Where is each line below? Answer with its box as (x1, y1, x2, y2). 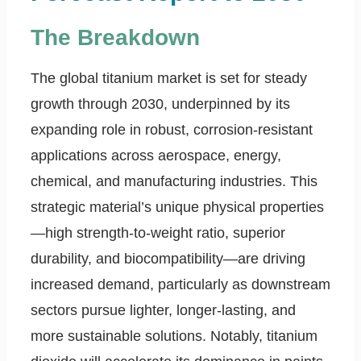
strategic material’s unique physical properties (31, 199, 324, 216)
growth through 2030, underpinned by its (31, 96, 290, 113)
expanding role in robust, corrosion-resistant (31, 122, 313, 139)
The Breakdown (31, 25, 200, 51)
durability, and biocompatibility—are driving (31, 251, 305, 268)
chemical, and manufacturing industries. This (31, 173, 317, 190)
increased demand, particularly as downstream (31, 276, 330, 293)
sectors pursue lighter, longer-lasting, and (31, 302, 296, 319)
